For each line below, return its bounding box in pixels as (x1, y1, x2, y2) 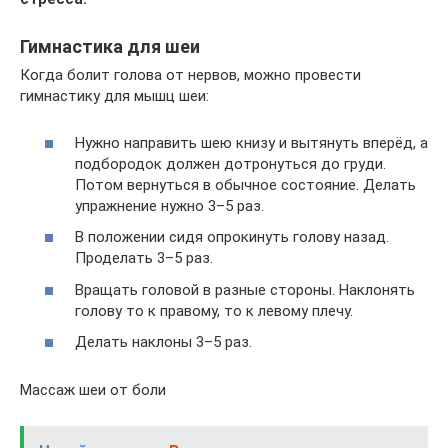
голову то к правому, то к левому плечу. (75, 301, 353, 320)
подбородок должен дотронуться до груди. (75, 154, 386, 173)
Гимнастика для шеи (20, 36, 200, 57)
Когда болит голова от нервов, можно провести (20, 66, 361, 84)
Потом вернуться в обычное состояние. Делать (75, 175, 416, 194)
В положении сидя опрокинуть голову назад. (75, 228, 389, 246)
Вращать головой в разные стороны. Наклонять (75, 280, 415, 299)
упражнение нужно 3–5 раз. (75, 196, 264, 215)
